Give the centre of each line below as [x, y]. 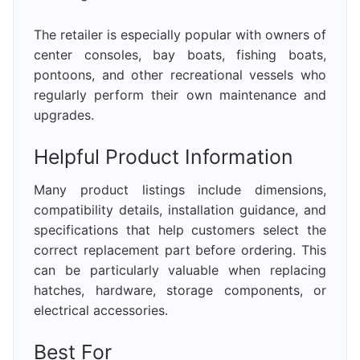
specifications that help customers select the [180, 229]
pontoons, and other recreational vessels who [180, 74]
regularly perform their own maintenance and [180, 94]
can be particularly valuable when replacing [180, 270]
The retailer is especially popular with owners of [180, 34]
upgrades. [64, 115]
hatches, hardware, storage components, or [180, 290]
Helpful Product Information [164, 156]
